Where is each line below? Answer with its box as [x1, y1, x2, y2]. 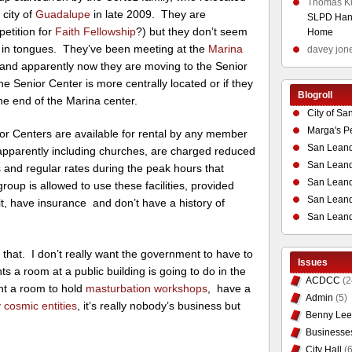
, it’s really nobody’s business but [77, 299, 241, 313]
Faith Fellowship [55, 24, 137, 38]
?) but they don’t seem [136, 24, 248, 38]
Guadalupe [35, 7, 91, 20]
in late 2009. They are [90, 7, 207, 20]
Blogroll [297, 90, 332, 101]
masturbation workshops [86, 282, 208, 295]
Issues [297, 257, 328, 268]
